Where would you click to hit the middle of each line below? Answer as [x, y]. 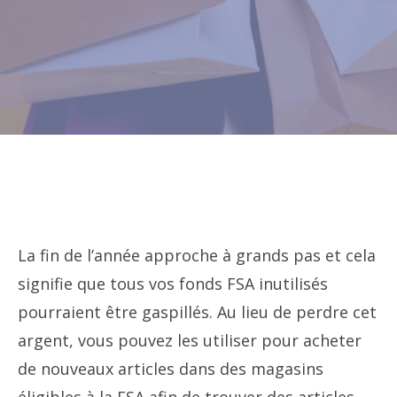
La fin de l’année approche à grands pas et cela [197, 255]
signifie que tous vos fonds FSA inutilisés [173, 284]
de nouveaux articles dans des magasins [171, 369]
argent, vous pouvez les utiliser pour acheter [190, 340]
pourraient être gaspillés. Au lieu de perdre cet [197, 312]
